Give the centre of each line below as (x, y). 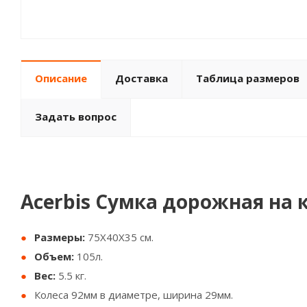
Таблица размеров (248, 78)
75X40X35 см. (122, 237)
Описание (61, 78)
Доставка (142, 78)
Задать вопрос (76, 116)
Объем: (54, 256)
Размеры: (61, 237)
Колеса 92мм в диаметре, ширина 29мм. (134, 295)
